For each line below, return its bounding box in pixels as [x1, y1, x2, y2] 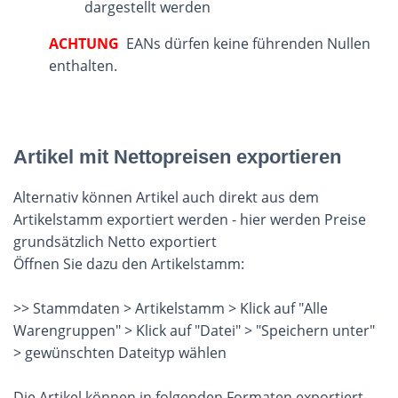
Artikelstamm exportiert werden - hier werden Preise [13, 210, 366, 229]
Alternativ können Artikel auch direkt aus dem [13, 187, 319, 207]
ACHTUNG [49, 34, 119, 53]
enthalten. [49, 56, 117, 76]
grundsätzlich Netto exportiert [13, 232, 217, 251]
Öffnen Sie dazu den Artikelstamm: [13, 254, 244, 274]
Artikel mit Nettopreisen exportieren [13, 146, 341, 168]
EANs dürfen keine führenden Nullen [119, 34, 370, 53]
